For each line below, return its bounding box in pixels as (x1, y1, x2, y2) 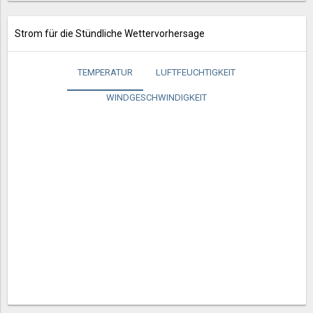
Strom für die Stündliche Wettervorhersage (14, 28, 205, 39)
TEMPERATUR (78, 67, 133, 78)
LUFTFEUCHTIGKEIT (156, 67, 235, 78)
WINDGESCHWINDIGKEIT (106, 92, 207, 103)
